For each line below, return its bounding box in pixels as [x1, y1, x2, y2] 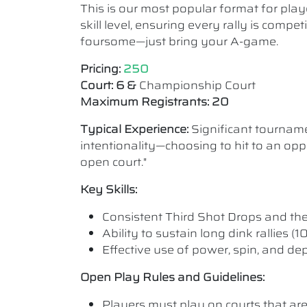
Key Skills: [80, 181, 137, 198]
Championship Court [139, 77, 256, 94]
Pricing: [80, 60, 121, 77]
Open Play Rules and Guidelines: [80, 269, 265, 286]
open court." [80, 153, 147, 171]
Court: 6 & [80, 77, 139, 94]
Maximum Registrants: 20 [80, 93, 229, 110]
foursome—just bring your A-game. [80, 33, 278, 50]
